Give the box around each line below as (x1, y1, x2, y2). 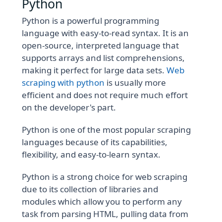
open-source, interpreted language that (22, 40, 179, 52)
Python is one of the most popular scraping (22, 124, 191, 136)
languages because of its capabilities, (22, 136, 168, 148)
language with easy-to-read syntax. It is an (22, 27, 189, 39)
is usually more (105, 77, 166, 89)
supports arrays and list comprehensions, (22, 52, 185, 64)
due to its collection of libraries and (22, 183, 159, 195)
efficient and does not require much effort (22, 89, 188, 101)
